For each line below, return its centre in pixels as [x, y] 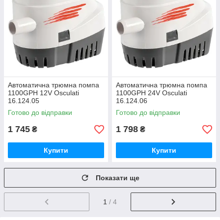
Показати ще [118, 178]
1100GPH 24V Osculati [151, 93]
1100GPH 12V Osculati [43, 93]
